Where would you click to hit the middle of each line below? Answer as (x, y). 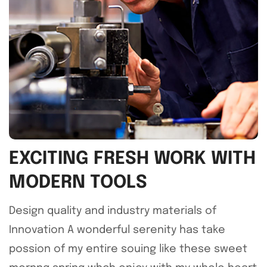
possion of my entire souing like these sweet (128, 249)
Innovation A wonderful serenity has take (117, 230)
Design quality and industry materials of (113, 211)
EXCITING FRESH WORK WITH (132, 159)
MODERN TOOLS (78, 183)
